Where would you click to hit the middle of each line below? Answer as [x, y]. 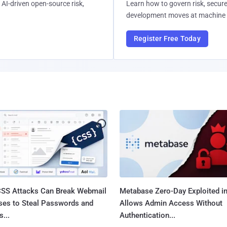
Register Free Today [167, 39]
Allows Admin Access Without [171, 203]
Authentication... [147, 215]
